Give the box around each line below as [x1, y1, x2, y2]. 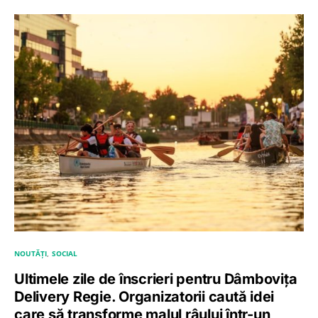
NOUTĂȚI [14, 248, 47, 258]
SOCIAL [52, 248, 78, 258]
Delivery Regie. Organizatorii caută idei [14, 287, 274, 305]
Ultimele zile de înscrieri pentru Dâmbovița [14, 270, 297, 287]
